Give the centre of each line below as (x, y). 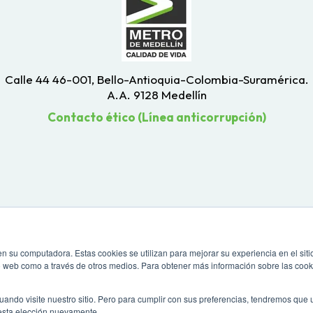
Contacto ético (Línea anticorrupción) (156, 117)
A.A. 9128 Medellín (156, 95)
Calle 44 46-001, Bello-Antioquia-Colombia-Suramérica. (156, 80)
